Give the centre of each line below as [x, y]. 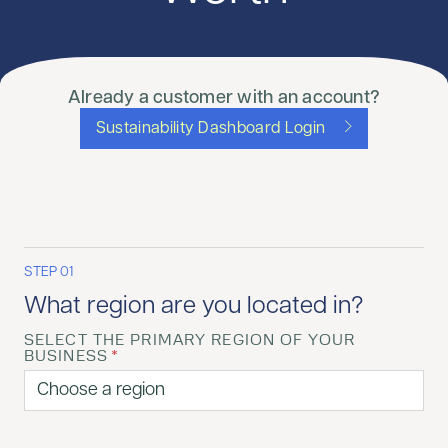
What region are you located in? [193, 307]
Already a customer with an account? [224, 98]
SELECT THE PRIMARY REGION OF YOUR [189, 341]
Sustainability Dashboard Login [210, 129]
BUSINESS [66, 357]
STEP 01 [48, 272]
